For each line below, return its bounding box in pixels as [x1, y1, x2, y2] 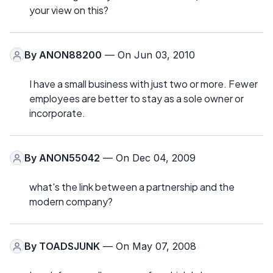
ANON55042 [39, 152, 100, 165]
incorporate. [29, 107, 85, 120]
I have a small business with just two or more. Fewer [29, 77, 258, 91]
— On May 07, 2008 [100, 240, 196, 253]
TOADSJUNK [39, 240, 100, 253]
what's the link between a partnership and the [29, 180, 235, 194]
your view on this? [29, 4, 108, 17]
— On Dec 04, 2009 [100, 152, 196, 165]
